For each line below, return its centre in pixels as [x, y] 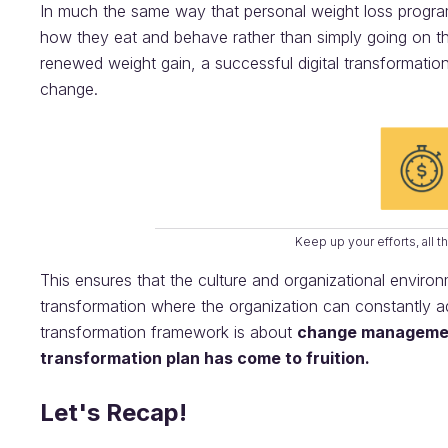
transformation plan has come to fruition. [205, 358]
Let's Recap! [113, 412]
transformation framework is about [168, 332]
